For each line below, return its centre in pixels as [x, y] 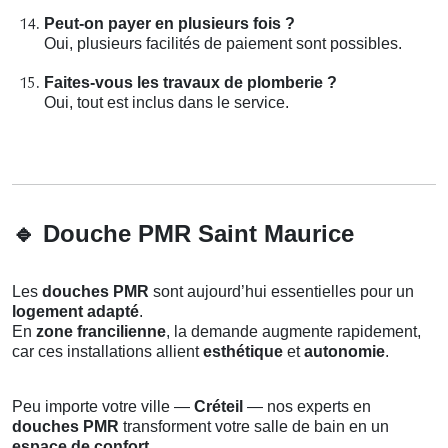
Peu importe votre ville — [103, 406]
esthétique [243, 351]
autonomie [344, 351]
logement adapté [75, 311]
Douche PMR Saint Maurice [195, 233]
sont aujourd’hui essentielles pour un [281, 291]
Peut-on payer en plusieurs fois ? [169, 23]
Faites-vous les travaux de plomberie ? [190, 82]
